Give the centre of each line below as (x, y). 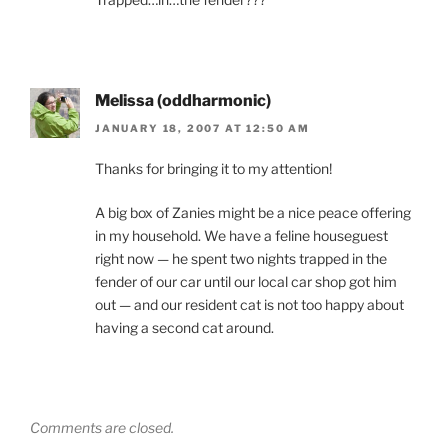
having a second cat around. (184, 328)
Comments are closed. (102, 428)
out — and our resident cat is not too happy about (249, 305)
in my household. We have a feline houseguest (241, 236)
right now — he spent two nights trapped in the (241, 259)
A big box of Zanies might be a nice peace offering (253, 213)
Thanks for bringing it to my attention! (213, 169)
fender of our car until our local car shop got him (246, 282)
